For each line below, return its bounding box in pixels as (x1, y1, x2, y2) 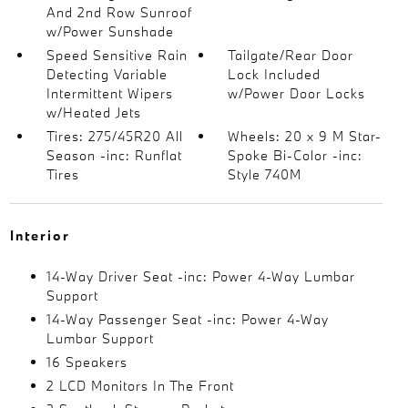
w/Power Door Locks (228, 85, 366, 102)
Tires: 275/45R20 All (46, 127, 183, 145)
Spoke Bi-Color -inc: (228, 147, 363, 164)
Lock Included (228, 66, 321, 83)
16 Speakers (46, 353, 127, 371)
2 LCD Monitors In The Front (46, 377, 234, 394)
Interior (9, 227, 70, 244)
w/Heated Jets (46, 104, 141, 121)
